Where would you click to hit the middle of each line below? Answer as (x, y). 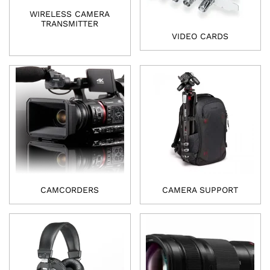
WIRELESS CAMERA (70, 14)
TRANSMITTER (70, 23)
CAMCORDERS (70, 190)
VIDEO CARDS (200, 36)
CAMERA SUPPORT (200, 190)
